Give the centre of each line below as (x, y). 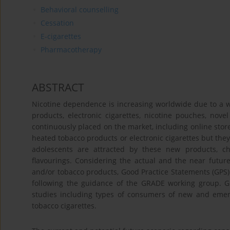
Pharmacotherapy (71, 49)
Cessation (57, 23)
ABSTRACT (58, 87)
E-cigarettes (61, 36)
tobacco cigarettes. (64, 205)
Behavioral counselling (79, 9)
